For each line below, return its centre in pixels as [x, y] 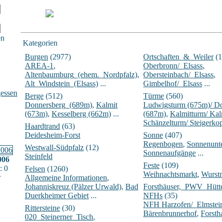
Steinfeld [39, 156]
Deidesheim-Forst [53, 135]
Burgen [36, 56]
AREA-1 [39, 65]
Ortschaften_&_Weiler [178, 56]
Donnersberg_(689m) [58, 105]
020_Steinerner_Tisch [59, 217]
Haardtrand [42, 126]
